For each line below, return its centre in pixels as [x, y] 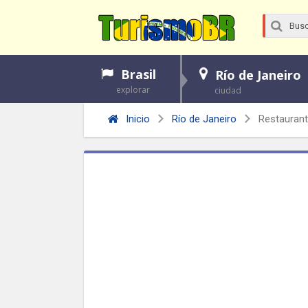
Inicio [136, 119]
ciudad [228, 90]
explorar [133, 90]
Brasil [139, 74]
